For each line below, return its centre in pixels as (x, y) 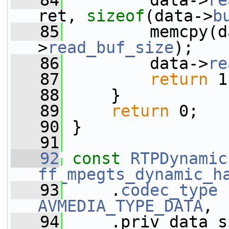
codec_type (169, 190)
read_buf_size (111, 48)
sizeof (116, 16)
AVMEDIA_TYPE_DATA (120, 206)
